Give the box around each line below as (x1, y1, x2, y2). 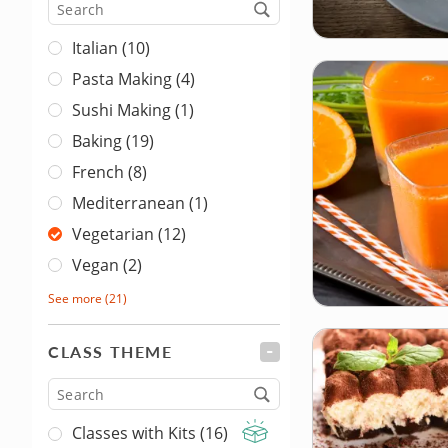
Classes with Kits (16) (72, 422, 232, 445)
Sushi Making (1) (72, 99, 194, 122)
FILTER (280, 340, 340, 364)
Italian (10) (72, 37, 150, 60)
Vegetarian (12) (72, 223, 186, 246)
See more (48, 290, 102, 308)
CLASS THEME (48, 340, 173, 364)
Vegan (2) (72, 254, 142, 277)
